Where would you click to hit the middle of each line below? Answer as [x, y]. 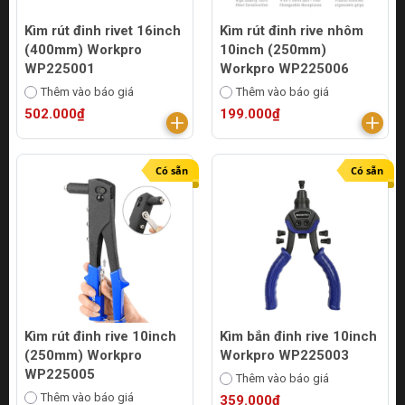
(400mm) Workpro [83, 50]
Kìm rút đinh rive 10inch [100, 336]
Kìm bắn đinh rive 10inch [298, 336]
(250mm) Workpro [83, 355]
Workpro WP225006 [284, 69]
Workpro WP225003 [284, 355]
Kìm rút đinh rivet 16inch [103, 31]
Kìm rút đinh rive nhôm [292, 31]
